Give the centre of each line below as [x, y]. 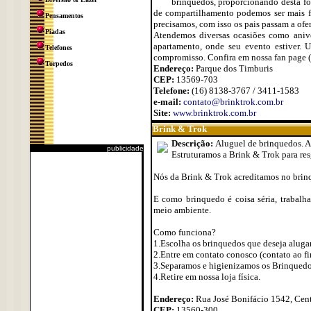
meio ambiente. [182, 210]
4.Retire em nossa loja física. [207, 277]
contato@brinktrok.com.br [233, 102]
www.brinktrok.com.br [214, 113]
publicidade [125, 148]
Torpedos [59, 64]
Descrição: [193, 143]
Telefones [58, 48]
